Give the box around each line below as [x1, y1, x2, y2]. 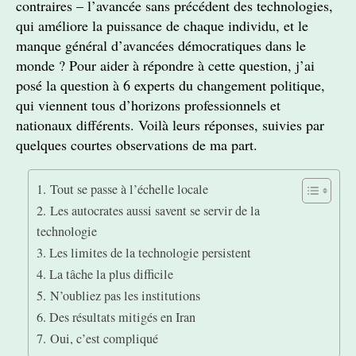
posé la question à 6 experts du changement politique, [16, 75, 325, 95]
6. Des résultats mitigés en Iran [37, 308, 195, 326]
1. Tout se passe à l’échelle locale [37, 180, 208, 198]
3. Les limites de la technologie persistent [37, 244, 251, 261]
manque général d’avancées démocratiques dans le [16, 36, 306, 55]
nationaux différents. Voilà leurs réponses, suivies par [16, 115, 324, 134]
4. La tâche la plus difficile [37, 265, 173, 283]
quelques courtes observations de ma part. [16, 135, 257, 154]
